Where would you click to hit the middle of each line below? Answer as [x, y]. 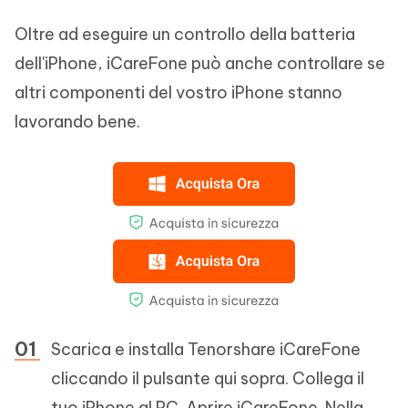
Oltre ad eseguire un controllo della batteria [185, 34]
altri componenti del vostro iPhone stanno [178, 92]
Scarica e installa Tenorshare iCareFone [206, 349]
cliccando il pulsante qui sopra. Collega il [208, 378]
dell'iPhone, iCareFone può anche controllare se [200, 63]
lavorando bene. [77, 122]
